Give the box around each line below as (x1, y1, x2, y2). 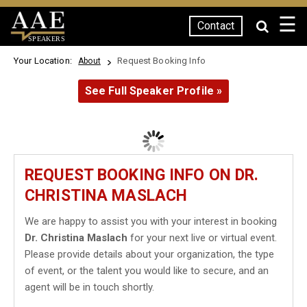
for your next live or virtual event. (127, 232, 277, 244)
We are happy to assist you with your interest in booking (25, 215, 277, 228)
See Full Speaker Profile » (84, 84, 223, 97)
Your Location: (14, 56, 77, 66)
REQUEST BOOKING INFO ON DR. (25, 166, 259, 184)
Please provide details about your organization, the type (25, 248, 274, 260)
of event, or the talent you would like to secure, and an (25, 265, 269, 277)
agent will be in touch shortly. (25, 281, 154, 293)
